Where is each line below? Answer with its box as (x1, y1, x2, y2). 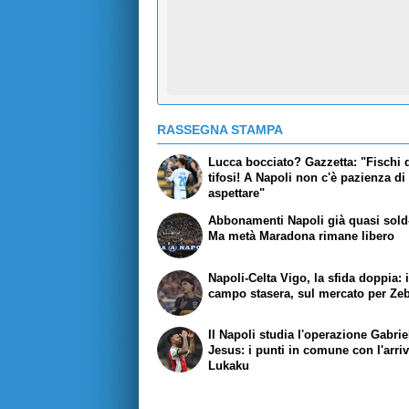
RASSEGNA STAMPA (157, 122, 283, 138)
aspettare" (208, 185, 266, 200)
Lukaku (208, 359, 250, 373)
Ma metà (208, 228, 260, 243)
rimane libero (315, 228, 395, 243)
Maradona (259, 228, 316, 243)
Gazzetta (305, 154, 354, 169)
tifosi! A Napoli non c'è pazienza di (208, 170, 406, 184)
